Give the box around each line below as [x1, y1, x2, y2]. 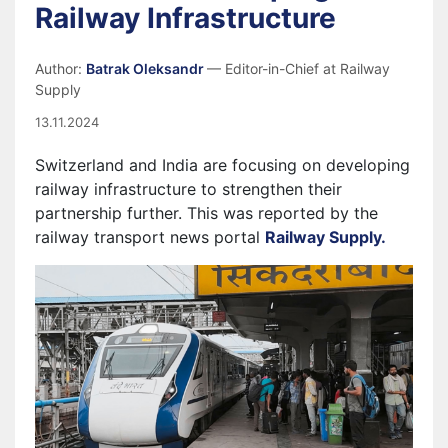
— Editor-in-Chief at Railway [207, 60, 390, 77]
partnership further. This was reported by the [35, 203, 378, 223]
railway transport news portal [35, 227, 265, 247]
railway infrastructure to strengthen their [35, 179, 342, 199]
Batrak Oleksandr [86, 60, 207, 77]
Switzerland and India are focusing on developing [35, 155, 410, 175]
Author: [35, 60, 86, 77]
